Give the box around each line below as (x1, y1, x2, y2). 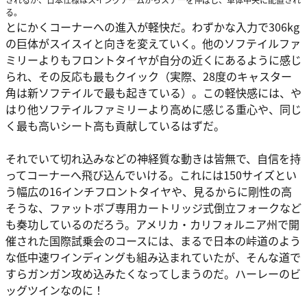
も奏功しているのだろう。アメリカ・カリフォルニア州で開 (5, 216, 299, 233)
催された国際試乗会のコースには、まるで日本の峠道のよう (5, 232, 301, 249)
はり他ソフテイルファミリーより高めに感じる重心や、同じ (5, 101, 302, 118)
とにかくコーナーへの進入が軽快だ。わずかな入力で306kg (5, 19, 299, 36)
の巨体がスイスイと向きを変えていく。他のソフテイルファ (5, 35, 301, 52)
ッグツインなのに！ (5, 282, 104, 299)
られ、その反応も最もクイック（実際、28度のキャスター (5, 68, 292, 85)
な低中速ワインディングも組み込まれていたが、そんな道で (5, 249, 301, 266)
